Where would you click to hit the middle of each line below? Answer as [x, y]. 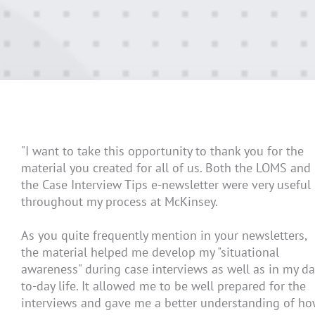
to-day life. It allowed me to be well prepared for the [163, 286]
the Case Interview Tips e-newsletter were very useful [166, 185]
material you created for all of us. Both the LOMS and [166, 168]
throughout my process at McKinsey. [120, 202]
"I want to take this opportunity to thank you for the [162, 151]
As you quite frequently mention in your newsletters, [164, 236]
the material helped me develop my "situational [150, 252]
